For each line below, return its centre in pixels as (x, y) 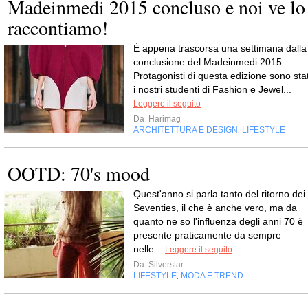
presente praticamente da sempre (207, 235)
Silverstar (165, 264)
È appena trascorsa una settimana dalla (220, 48)
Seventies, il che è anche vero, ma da (215, 207)
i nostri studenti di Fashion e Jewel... (212, 89)
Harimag (164, 119)
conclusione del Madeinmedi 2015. (209, 62)
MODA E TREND (212, 275)
